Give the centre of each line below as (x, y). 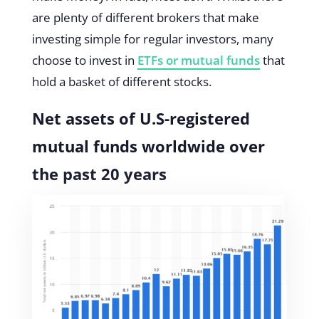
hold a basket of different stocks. (123, 81)
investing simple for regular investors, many (152, 38)
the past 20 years (99, 173)
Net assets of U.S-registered (141, 118)
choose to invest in (84, 60)
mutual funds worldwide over (148, 146)
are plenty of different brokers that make (145, 17)
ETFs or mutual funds (198, 60)
